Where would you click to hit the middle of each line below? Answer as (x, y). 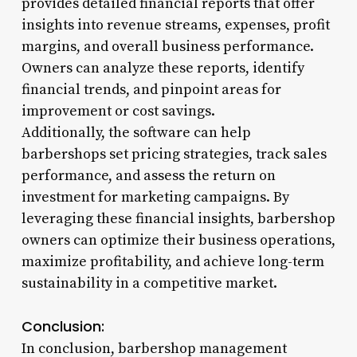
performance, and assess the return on (148, 175)
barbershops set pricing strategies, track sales (174, 154)
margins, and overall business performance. (167, 46)
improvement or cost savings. (118, 111)
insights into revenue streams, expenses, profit (175, 25)
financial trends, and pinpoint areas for (151, 89)
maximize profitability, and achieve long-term (173, 261)
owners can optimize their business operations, (178, 240)
